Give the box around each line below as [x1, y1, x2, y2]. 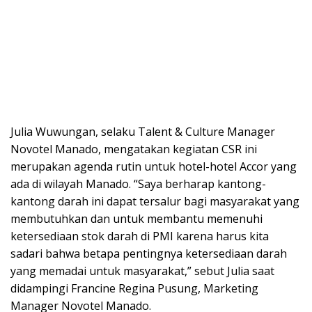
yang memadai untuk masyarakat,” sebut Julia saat [10, 263, 274, 279]
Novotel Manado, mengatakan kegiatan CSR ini [10, 141, 257, 157]
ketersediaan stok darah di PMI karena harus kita [10, 228, 269, 244]
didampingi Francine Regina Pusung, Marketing [10, 280, 258, 296]
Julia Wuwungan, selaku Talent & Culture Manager [10, 123, 275, 139]
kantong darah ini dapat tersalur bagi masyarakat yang [10, 193, 299, 209]
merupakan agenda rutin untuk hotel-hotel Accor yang [10, 158, 297, 174]
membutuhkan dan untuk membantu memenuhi [10, 210, 263, 226]
